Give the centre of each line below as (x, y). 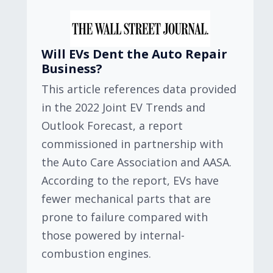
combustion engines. (96, 253)
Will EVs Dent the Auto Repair (134, 54)
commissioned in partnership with (132, 144)
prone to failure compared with (125, 217)
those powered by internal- (113, 235)
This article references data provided (139, 89)
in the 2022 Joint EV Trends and (123, 107)
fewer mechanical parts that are (126, 199)
